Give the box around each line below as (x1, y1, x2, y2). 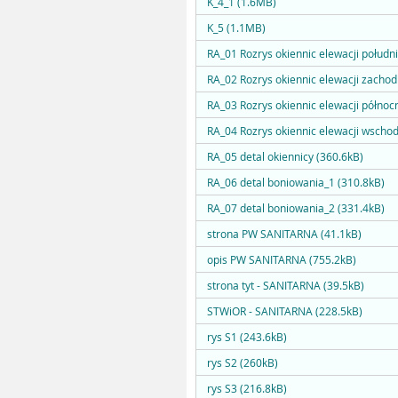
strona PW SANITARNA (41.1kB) (207, 227, 362, 242)
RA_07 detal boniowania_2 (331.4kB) (207, 201, 385, 216)
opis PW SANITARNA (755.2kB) (207, 252, 356, 267)
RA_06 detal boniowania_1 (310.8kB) (207, 175, 385, 190)
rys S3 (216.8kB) (207, 381, 287, 396)
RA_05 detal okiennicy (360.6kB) (207, 149, 363, 164)
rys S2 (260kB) (207, 355, 278, 370)
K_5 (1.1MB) (207, 20, 266, 36)
